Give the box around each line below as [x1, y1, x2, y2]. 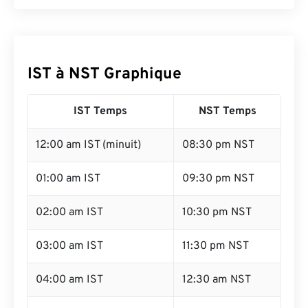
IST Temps [74, 104, 127, 118]
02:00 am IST [36, 206, 103, 219]
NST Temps [198, 104, 256, 118]
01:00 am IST [36, 172, 100, 186]
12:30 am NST [182, 273, 251, 287]
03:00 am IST [36, 239, 103, 253]
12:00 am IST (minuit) [36, 138, 141, 152]
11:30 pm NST [182, 239, 249, 253]
